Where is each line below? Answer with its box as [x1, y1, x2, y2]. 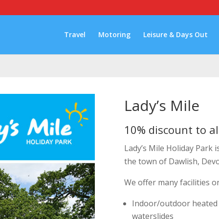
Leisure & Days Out [143, 30, 208, 39]
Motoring [98, 30, 131, 39]
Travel [64, 30, 86, 39]
